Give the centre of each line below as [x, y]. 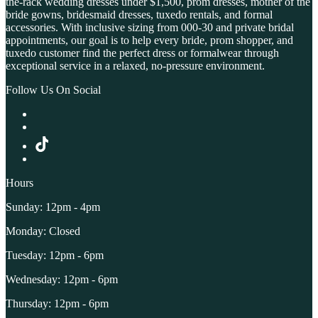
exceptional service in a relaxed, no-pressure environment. [135, 66]
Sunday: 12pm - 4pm [53, 207]
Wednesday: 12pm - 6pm [62, 280]
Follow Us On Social [53, 90]
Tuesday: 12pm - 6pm [55, 256]
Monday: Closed [43, 231]
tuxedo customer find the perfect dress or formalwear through [142, 53]
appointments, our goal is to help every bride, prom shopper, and [149, 40]
